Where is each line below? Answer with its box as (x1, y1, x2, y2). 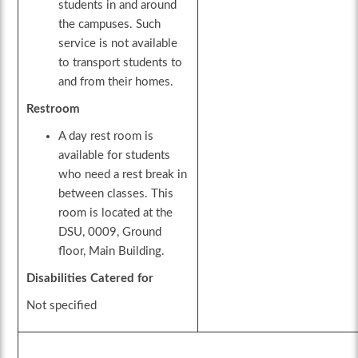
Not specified (26, 300, 97, 312)
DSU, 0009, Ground (58, 226, 162, 239)
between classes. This (58, 188, 174, 201)
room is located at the (58, 207, 173, 220)
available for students (58, 149, 171, 162)
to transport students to (58, 57, 183, 70)
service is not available (58, 38, 178, 50)
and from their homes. (58, 76, 174, 89)
